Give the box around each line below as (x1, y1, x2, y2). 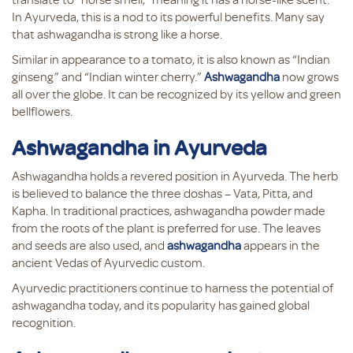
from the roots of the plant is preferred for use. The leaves (12, 220, 321, 236)
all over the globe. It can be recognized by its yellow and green (12, 86, 341, 102)
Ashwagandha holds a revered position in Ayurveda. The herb (12, 168, 338, 184)
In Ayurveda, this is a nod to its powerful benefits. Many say (12, 9, 325, 24)
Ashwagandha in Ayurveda (12, 132, 267, 162)
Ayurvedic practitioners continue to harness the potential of (12, 280, 333, 295)
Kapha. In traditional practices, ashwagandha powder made (12, 203, 325, 218)
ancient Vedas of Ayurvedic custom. (12, 255, 205, 270)
